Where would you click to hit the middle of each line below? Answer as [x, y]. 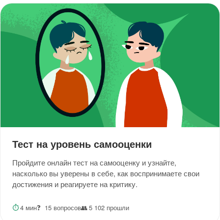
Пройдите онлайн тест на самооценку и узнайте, [94, 162]
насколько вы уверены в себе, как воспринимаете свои [106, 173]
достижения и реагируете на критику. [75, 184]
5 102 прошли [109, 208]
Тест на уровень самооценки [82, 143]
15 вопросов [63, 208]
